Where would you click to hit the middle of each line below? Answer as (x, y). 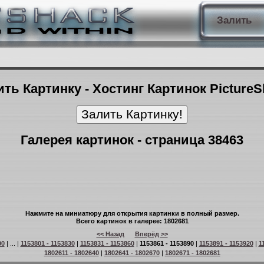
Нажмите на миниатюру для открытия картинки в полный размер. (132, 213)
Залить (234, 20)
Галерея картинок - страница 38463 (132, 140)
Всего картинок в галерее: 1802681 (132, 221)
